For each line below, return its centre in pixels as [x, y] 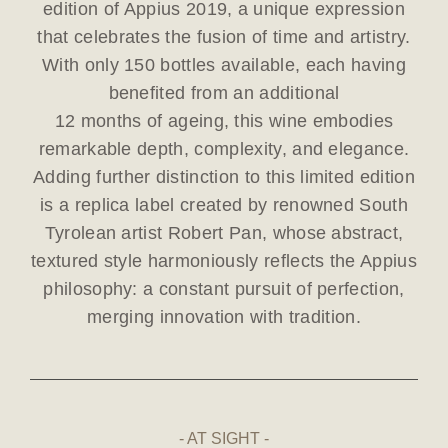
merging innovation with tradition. [224, 317]
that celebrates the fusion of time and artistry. [224, 37]
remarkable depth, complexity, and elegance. [224, 149]
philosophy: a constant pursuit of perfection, [224, 289]
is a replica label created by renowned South [224, 205]
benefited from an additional [224, 93]
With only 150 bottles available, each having [224, 65]
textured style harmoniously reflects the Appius [224, 261]
